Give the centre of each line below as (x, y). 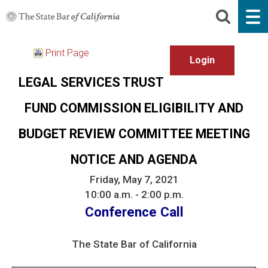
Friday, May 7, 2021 (134, 179)
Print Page (67, 53)
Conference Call (134, 211)
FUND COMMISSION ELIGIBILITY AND (134, 108)
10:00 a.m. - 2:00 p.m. (134, 194)
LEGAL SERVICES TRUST (91, 82)
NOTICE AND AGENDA (134, 159)
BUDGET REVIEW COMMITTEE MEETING (134, 133)
